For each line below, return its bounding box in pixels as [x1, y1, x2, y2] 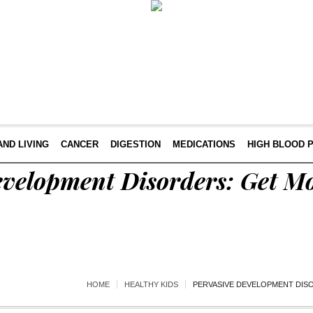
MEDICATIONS [172, 139, 235, 150]
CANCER [60, 139, 99, 150]
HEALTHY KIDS [124, 280, 178, 289]
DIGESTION [110, 139, 161, 150]
